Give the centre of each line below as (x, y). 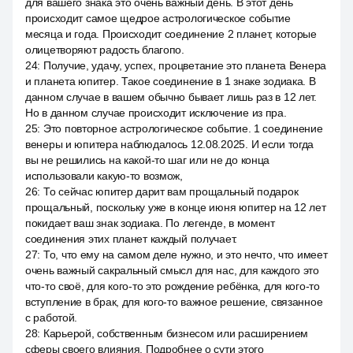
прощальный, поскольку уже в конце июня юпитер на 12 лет (176, 207)
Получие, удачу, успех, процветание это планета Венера (185, 65)
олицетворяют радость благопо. (105, 50)
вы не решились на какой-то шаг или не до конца (148, 160)
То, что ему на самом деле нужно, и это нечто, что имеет (185, 255)
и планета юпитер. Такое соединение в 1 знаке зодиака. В (171, 81)
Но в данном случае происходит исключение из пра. (156, 113)
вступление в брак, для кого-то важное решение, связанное (174, 302)
